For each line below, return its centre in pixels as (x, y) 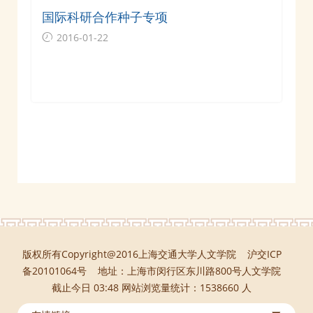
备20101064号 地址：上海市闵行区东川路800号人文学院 (152, 270)
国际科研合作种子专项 (105, 16)
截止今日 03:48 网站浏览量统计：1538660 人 (152, 287)
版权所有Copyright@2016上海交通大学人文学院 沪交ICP (152, 254)
